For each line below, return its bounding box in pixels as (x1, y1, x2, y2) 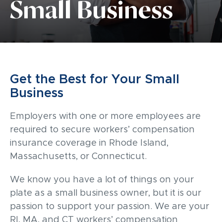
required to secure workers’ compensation (10, 125, 195, 134)
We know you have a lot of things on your (10, 175, 194, 184)
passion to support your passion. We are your (10, 202, 209, 211)
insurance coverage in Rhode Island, (10, 138, 168, 148)
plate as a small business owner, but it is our (10, 188, 201, 198)
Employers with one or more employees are (10, 111, 201, 121)
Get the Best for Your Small (10, 72, 179, 86)
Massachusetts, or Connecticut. (10, 152, 147, 161)
